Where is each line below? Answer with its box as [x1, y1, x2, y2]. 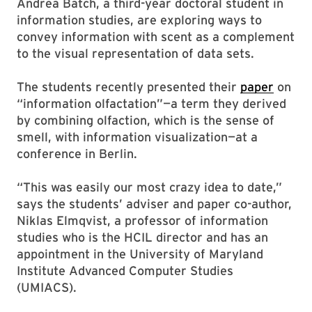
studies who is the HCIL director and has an [17, 230, 268, 244]
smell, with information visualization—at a [17, 130, 258, 144]
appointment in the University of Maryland [17, 247, 263, 261]
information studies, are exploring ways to [17, 13, 262, 27]
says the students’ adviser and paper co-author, [17, 196, 292, 211]
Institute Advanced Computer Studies [17, 263, 233, 278]
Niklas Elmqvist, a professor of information [17, 213, 268, 228]
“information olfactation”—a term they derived [17, 96, 286, 111]
